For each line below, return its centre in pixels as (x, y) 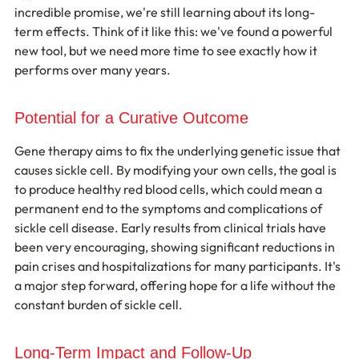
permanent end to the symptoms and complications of (169, 208)
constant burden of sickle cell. (99, 305)
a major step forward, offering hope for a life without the (176, 285)
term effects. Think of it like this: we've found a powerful (175, 31)
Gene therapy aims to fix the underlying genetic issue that (179, 151)
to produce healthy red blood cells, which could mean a (169, 189)
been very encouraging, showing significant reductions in (176, 247)
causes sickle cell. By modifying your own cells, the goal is (177, 170)
